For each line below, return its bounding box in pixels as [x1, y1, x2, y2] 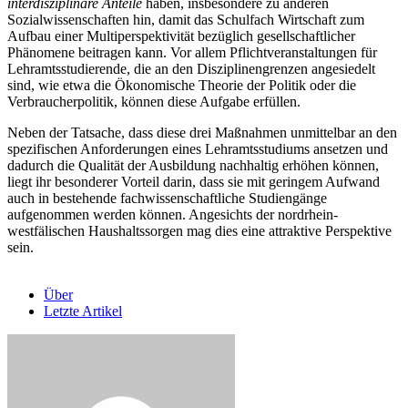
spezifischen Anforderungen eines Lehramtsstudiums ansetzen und [7, 141, 388, 158]
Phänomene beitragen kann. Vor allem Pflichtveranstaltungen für [7, 45, 377, 61]
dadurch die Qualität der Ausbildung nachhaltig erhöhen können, [7, 158, 379, 174]
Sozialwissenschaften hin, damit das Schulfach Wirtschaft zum [7, 12, 364, 28]
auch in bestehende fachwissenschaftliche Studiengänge [7, 190, 327, 207]
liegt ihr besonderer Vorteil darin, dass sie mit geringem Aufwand [7, 174, 380, 190]
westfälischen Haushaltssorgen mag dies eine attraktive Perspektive [7, 223, 392, 240]
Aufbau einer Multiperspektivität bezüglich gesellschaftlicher [7, 28, 355, 45]
